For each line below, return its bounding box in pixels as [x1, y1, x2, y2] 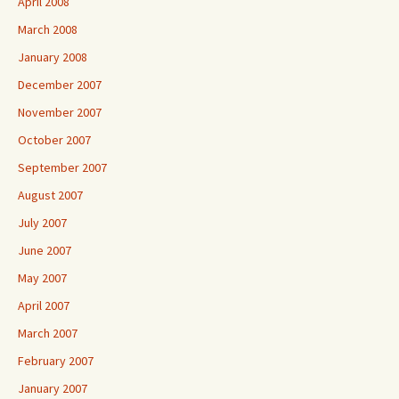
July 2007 [18, 215, 67, 231]
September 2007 [18, 159, 107, 175]
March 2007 [18, 325, 77, 341]
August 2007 [18, 187, 83, 203]
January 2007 [18, 380, 87, 396]
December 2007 [18, 77, 102, 93]
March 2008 [18, 21, 77, 37]
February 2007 [18, 353, 94, 369]
